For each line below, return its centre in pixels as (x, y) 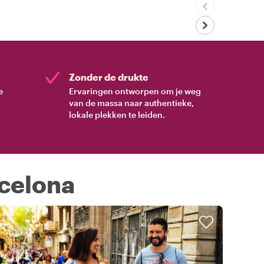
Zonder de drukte (109, 77)
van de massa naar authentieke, (131, 103)
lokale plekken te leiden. (117, 114)
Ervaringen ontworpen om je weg (135, 91)
